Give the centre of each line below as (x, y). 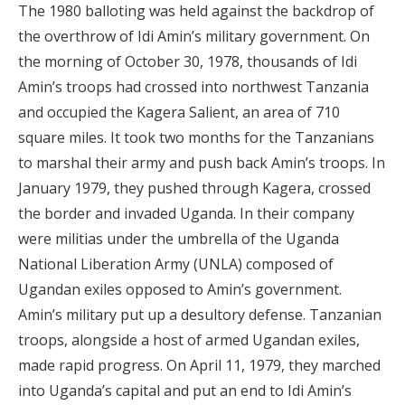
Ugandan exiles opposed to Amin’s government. (180, 289)
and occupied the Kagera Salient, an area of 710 (179, 112)
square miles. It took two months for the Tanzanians (196, 137)
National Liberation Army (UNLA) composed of (176, 264)
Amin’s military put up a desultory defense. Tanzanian (200, 315)
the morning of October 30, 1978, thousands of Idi (188, 61)
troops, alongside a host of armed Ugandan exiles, (189, 340)
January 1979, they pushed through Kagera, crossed (194, 188)
